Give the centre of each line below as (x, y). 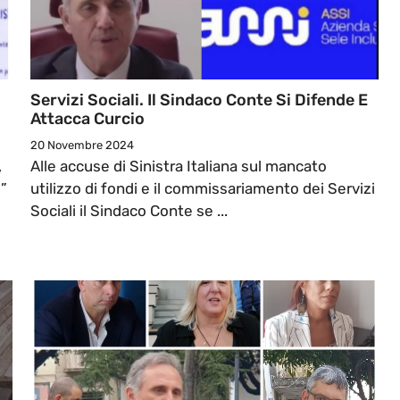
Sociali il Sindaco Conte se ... (129, 211)
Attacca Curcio (87, 119)
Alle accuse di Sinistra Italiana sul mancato (179, 167)
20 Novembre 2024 (82, 146)
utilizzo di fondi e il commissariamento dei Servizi (203, 189)
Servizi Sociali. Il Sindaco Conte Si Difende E (199, 100)
